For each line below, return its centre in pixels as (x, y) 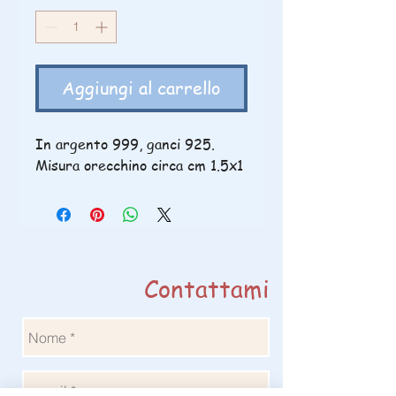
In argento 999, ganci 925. (125, 144)
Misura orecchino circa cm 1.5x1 (139, 165)
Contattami (207, 288)
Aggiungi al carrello (141, 88)
